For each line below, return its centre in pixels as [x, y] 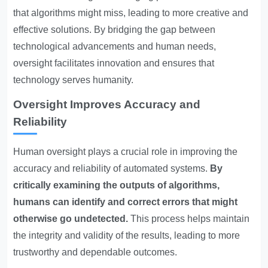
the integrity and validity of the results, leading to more [127, 235]
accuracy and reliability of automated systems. [112, 168]
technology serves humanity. [74, 80]
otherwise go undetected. [71, 219]
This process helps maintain [189, 219]
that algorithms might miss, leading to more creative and [131, 13]
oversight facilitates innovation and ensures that [114, 63]
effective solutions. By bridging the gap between [115, 30]
